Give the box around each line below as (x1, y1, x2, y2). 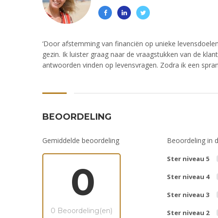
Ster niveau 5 (167, 154, 209, 163)
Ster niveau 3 (167, 190, 209, 200)
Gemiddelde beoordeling (42, 136, 119, 145)
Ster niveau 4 (167, 172, 209, 182)
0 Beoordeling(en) (51, 206, 112, 216)
